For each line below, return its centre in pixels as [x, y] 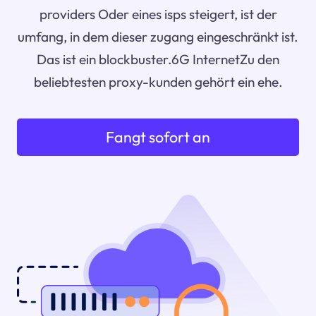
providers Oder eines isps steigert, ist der [158, 14]
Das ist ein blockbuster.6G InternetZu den [158, 60]
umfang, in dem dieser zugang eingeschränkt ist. [158, 37]
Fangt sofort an [158, 137]
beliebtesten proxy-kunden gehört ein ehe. [158, 82]
